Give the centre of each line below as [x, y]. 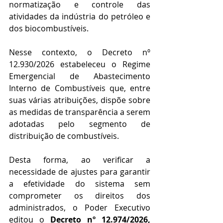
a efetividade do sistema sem [80, 184]
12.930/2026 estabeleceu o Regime [80, 64]
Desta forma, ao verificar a [80, 160]
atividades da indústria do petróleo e [80, 17]
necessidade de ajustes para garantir [80, 172]
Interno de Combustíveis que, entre [80, 88]
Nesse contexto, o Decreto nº [80, 53]
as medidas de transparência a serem [80, 112]
